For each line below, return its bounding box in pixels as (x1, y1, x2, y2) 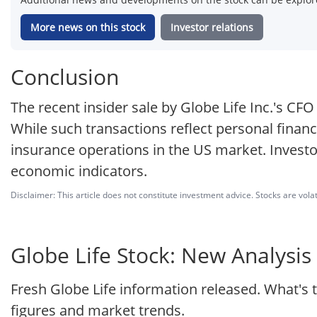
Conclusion (11, 62, 119, 92)
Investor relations (171, 21, 253, 35)
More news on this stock (30, 21, 145, 35)
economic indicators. (11, 161, 147, 181)
